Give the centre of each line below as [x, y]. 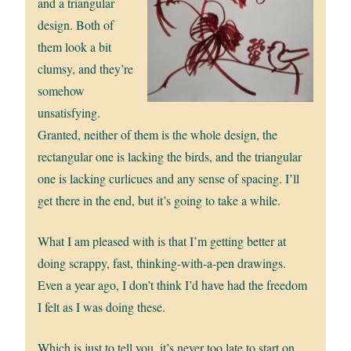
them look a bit [75, 46]
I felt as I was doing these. [102, 306]
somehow [62, 90]
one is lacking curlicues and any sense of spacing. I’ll [169, 178]
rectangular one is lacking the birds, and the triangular [170, 156]
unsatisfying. [69, 112]
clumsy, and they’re [86, 68]
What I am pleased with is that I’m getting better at [162, 241]
